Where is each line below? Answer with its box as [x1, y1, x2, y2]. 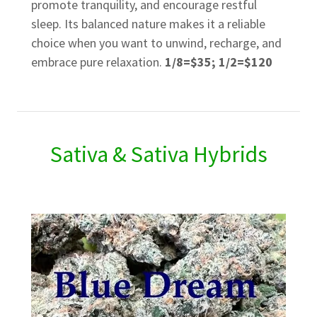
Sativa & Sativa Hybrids [50, 140, 267, 169]
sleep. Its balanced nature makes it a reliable [31, 16, 265, 33]
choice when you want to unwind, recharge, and [31, 35, 282, 52]
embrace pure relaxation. [31, 54, 165, 71]
